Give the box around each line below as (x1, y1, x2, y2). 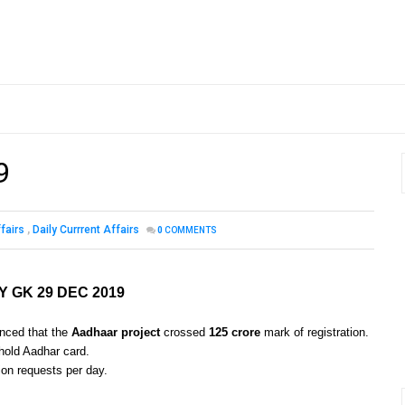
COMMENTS (165, 225, 217, 236)
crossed (160, 325, 209, 340)
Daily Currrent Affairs (33, 223, 139, 237)
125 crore (209, 325, 260, 340)
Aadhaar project (71, 325, 160, 340)
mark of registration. (260, 325, 369, 340)
